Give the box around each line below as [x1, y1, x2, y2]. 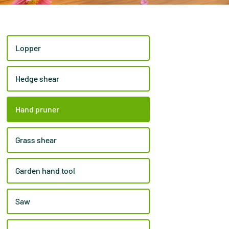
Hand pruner [15, 104, 60, 114]
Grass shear [15, 135, 57, 145]
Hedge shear [15, 74, 60, 83]
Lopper [15, 43, 41, 53]
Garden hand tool [15, 166, 76, 175]
